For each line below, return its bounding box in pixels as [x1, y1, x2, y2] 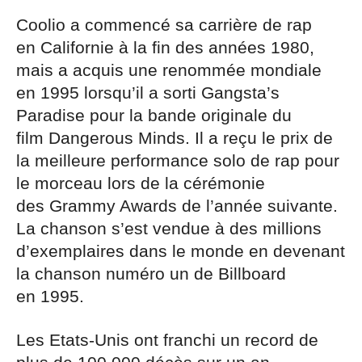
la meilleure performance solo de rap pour [16, 151, 339, 171]
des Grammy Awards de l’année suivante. [16, 196, 338, 217]
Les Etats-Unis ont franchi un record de [16, 330, 318, 351]
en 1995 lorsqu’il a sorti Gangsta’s [16, 83, 280, 103]
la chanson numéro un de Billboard [16, 264, 286, 284]
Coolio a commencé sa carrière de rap [16, 15, 312, 36]
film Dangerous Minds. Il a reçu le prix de [16, 128, 333, 149]
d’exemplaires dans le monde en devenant [16, 242, 345, 262]
